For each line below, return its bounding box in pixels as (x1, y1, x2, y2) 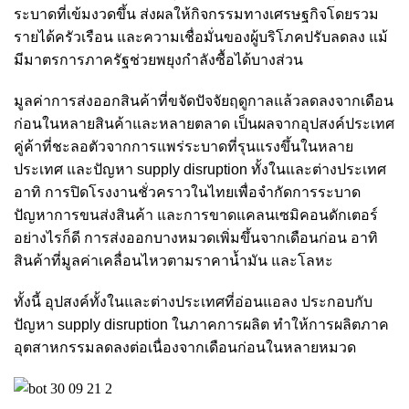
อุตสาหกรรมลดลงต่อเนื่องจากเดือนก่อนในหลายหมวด (14, 340, 356, 355)
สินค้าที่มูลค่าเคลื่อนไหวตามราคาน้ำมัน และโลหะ (14, 253, 333, 268)
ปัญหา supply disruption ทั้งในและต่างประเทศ (93, 162, 386, 177)
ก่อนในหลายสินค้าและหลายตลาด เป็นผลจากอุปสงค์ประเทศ (14, 116, 394, 131)
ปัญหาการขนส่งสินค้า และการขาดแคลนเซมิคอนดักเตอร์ (14, 207, 378, 223)
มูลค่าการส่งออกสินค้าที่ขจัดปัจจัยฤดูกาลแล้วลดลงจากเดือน (14, 93, 393, 109)
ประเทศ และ (14, 162, 93, 177)
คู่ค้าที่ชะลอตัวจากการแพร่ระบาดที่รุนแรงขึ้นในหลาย (14, 139, 353, 154)
